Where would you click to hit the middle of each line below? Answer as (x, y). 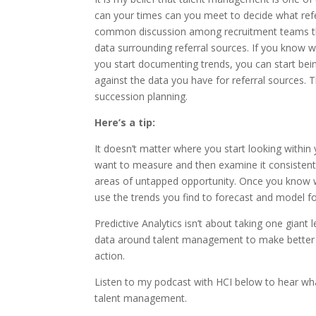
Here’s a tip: (125, 122)
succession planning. (141, 96)
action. (110, 256)
